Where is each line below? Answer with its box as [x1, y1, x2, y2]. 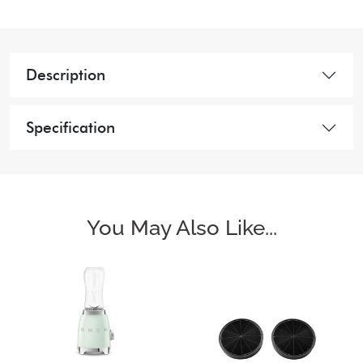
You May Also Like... [86, 216, 277, 240]
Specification [26, 118, 115, 137]
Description [26, 66, 105, 84]
